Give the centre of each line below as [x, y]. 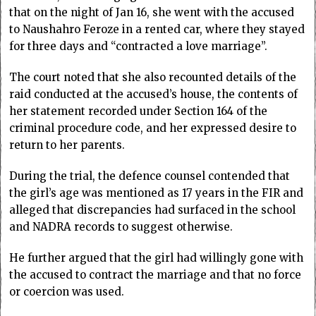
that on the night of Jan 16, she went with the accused [152, 13]
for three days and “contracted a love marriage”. [139, 47]
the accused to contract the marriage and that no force [156, 275]
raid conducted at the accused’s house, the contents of [154, 95]
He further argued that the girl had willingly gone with [157, 258]
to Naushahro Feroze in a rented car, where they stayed [157, 30]
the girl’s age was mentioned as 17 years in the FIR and [157, 193]
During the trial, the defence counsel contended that [150, 176]
